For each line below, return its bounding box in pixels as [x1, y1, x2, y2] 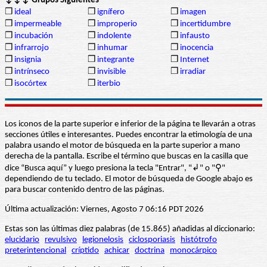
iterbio [97, 79, 120, 89]
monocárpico [170, 246, 217, 256]
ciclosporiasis [129, 235, 175, 245]
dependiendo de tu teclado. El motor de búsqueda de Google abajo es [5, 175, 253, 184]
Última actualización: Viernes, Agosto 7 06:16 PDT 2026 [5, 205, 204, 215]
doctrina [135, 246, 164, 256]
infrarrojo [14, 44, 49, 53]
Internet [180, 55, 209, 65]
